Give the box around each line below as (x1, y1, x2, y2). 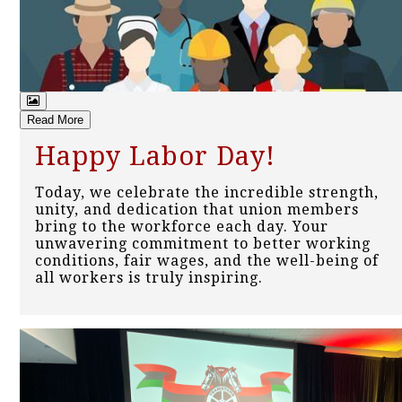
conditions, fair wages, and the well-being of (35, 252, 379, 270)
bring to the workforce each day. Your (35, 218, 328, 236)
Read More (27, 113, 83, 127)
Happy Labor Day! (35, 141, 275, 172)
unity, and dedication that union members (35, 201, 359, 219)
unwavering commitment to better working (35, 235, 371, 253)
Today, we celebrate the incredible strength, (35, 184, 379, 202)
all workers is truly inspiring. (35, 269, 263, 287)
